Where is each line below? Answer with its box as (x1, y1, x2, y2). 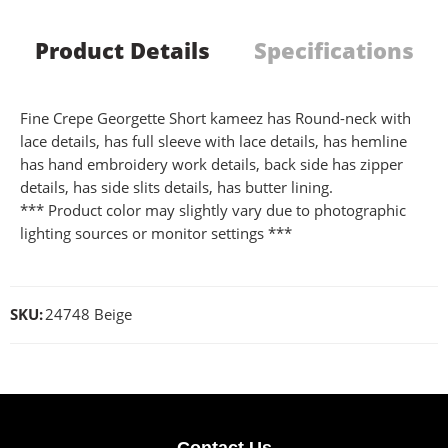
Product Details (34, 35, 210, 65)
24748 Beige (45, 304, 132, 324)
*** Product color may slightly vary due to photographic (20, 200, 406, 220)
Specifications (253, 35, 414, 65)
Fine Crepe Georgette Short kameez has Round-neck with (20, 108, 411, 128)
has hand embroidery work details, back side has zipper (20, 154, 403, 174)
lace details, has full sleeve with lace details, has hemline (20, 131, 407, 151)
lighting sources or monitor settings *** (20, 223, 292, 243)
